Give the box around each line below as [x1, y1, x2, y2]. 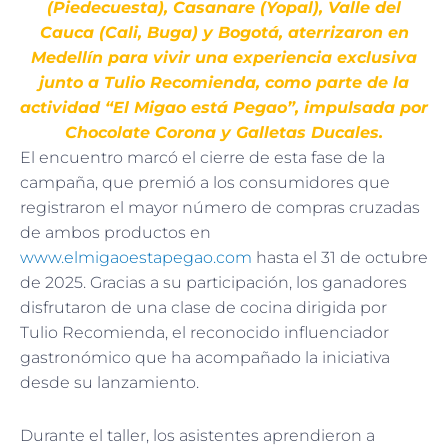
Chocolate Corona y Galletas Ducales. [65, 122, 383, 142]
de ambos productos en [20, 222, 211, 242]
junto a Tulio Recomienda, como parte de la [39, 72, 409, 92]
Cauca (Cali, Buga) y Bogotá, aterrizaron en [39, 22, 409, 42]
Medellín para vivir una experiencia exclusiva [31, 47, 417, 67]
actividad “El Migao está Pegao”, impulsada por [20, 97, 428, 117]
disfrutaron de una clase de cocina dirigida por [20, 297, 387, 317]
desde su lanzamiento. [20, 372, 199, 392]
